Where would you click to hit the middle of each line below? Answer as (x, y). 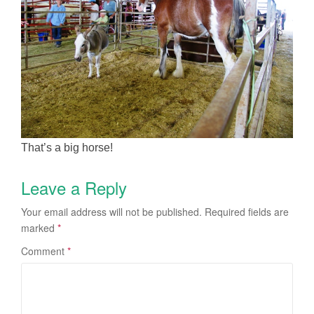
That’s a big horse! (67, 147)
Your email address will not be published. (111, 211)
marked (39, 227)
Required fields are (247, 211)
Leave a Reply (74, 187)
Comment (44, 251)
